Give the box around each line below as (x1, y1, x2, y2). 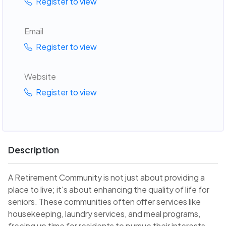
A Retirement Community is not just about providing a (8, 172, 205, 183)
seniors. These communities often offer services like (8, 196, 201, 207)
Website (24, 71, 56, 82)
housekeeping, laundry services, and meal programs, (8, 208, 200, 219)
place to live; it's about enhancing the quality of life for (8, 184, 209, 195)
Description (8, 144, 59, 156)
